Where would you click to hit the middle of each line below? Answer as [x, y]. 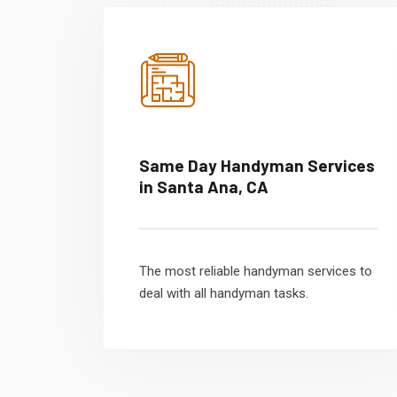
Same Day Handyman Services [257, 165]
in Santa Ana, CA [204, 187]
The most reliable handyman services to [256, 271]
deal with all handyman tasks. [224, 293]
